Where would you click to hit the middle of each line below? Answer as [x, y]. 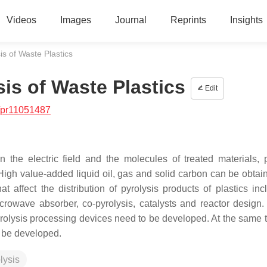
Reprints [188, 20]
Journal [131, 20]
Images [75, 20]
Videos [21, 20]
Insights [246, 20]
